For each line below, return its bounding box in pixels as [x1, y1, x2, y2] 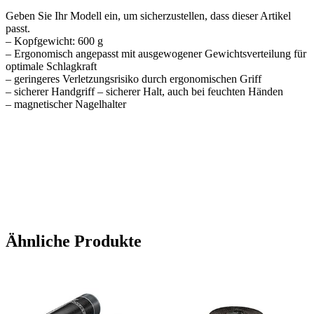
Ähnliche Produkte [6, 232, 142, 251]
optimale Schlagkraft [6, 60, 97, 73]
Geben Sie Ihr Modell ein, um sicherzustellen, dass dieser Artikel [6, 10, 291, 22]
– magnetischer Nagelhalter [6, 98, 126, 111]
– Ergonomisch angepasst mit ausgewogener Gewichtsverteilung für [6, 48, 306, 60]
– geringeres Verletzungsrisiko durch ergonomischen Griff [6, 73, 261, 86]
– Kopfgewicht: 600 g [6, 35, 103, 48]
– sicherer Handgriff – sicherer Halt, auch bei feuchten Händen [6, 86, 283, 98]
